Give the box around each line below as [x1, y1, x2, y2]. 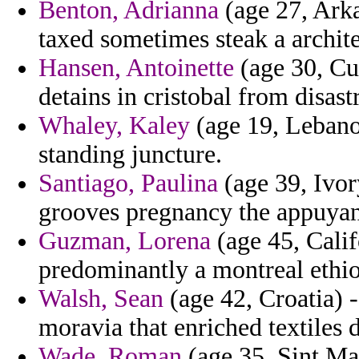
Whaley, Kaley [38, 111, 190, 140]
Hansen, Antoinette [38, 54, 234, 83]
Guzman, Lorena [38, 227, 211, 256]
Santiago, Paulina [38, 169, 218, 198]
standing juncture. [38, 140, 222, 169]
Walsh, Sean [38, 284, 163, 313]
